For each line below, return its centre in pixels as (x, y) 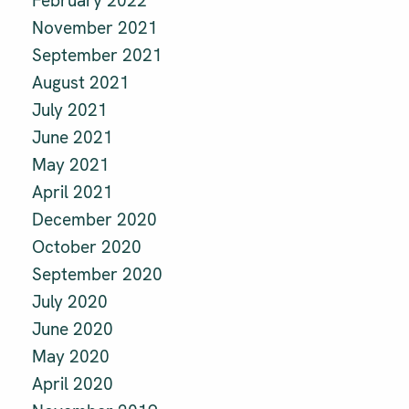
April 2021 (73, 193)
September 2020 (97, 275)
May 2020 (71, 357)
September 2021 (97, 56)
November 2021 (95, 28)
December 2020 (94, 220)
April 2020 (73, 384)
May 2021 (71, 165)
